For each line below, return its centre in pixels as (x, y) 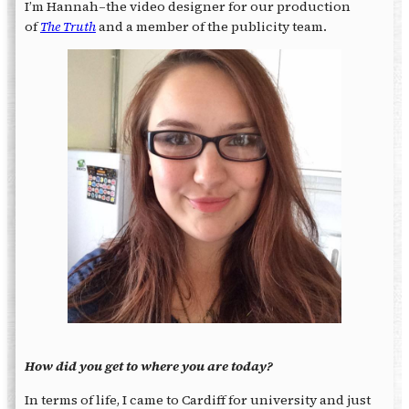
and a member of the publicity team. (212, 26)
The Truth (68, 26)
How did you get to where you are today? (148, 367)
